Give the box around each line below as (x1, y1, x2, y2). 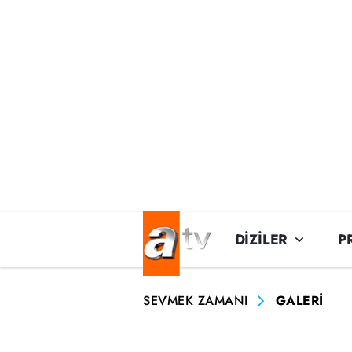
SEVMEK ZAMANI (143, 291, 248, 310)
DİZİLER (234, 229, 288, 250)
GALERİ (275, 291, 324, 310)
